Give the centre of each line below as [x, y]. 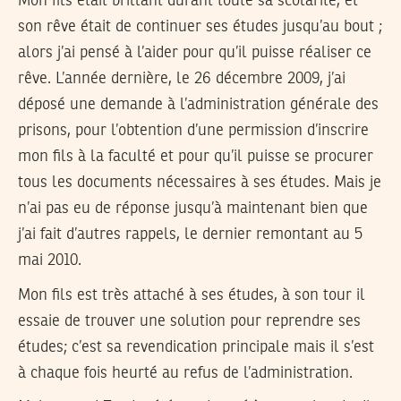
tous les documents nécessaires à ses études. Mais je [200, 182]
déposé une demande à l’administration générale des [198, 104]
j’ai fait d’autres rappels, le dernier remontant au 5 [190, 234]
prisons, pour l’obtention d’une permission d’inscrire [193, 130]
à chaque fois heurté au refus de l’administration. [185, 373]
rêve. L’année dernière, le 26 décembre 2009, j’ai [182, 78]
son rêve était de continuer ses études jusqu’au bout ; [200, 26]
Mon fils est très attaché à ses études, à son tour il [192, 295]
